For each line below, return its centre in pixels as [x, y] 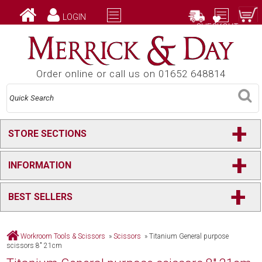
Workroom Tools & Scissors [63, 237]
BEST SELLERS [41, 197]
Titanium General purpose [189, 237]
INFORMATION [40, 166]
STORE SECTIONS [48, 134]
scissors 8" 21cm [35, 246]
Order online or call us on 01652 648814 [131, 74]
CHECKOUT [217, 27]
